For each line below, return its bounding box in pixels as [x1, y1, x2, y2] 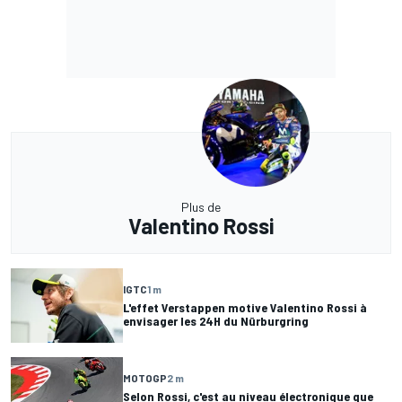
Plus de [181, 198, 221, 214]
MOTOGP [123, 371, 167, 385]
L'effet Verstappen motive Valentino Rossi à [123, 300, 367, 316]
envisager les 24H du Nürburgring [123, 313, 309, 329]
